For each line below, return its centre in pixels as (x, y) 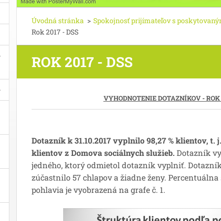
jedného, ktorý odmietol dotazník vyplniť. (109, 165)
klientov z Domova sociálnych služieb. (104, 153)
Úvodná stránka (58, 21)
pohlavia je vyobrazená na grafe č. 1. (98, 190)
